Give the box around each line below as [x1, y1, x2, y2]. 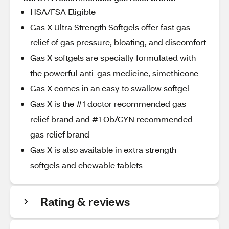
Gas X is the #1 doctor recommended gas [30, 98, 186, 109]
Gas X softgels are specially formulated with [30, 52, 196, 63]
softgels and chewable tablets [30, 159, 143, 170]
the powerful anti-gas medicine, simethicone [30, 67, 198, 78]
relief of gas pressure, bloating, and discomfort [30, 37, 206, 48]
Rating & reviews [40, 194, 130, 209]
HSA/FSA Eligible [30, 6, 96, 17]
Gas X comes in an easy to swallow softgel [30, 83, 189, 94]
